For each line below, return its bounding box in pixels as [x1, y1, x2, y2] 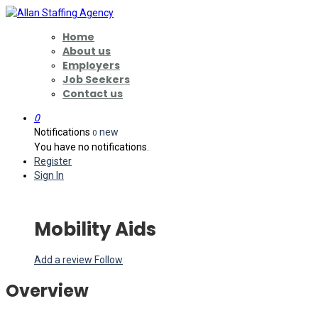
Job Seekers [62, 72, 130, 87]
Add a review [34, 253, 94, 265]
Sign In [34, 170, 64, 181]
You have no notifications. [34, 141, 149, 153]
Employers [62, 58, 120, 72]
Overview [6, 278, 89, 302]
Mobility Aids [34, 216, 156, 243]
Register [34, 155, 72, 167]
